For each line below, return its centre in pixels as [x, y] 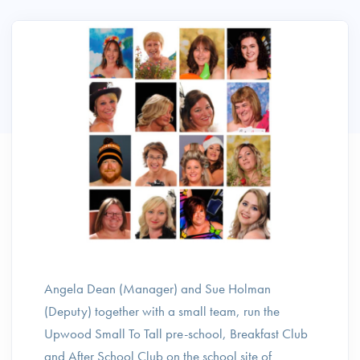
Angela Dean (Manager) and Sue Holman [157, 288]
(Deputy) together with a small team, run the [162, 311]
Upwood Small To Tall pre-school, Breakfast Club [176, 333]
